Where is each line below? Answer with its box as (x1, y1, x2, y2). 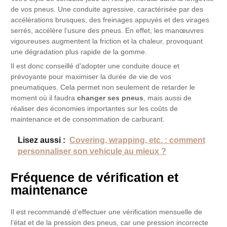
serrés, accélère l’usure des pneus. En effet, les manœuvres (11, 27, 204, 35)
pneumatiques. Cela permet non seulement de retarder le (11, 83, 196, 91)
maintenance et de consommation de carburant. (11, 115, 165, 123)
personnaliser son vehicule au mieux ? (17, 147, 166, 156)
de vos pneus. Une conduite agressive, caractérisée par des (11, 6, 204, 14)
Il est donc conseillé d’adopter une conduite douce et (11, 62, 180, 70)
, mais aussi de (143, 94, 192, 102)
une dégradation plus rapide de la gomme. (11, 48, 147, 56)
